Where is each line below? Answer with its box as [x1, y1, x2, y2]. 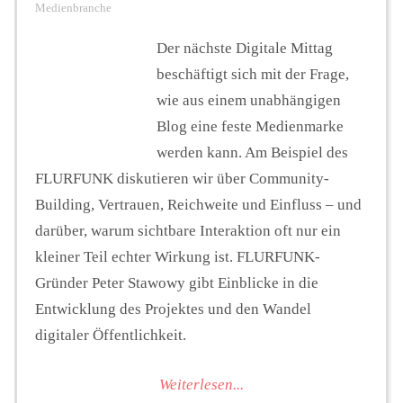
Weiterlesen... [159, 375, 244, 393]
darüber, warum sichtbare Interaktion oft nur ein [35, 222, 341, 240]
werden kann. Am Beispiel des [157, 144, 348, 162]
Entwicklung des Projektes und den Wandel [35, 300, 311, 318]
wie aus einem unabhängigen [157, 92, 341, 110]
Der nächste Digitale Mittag [157, 40, 333, 58]
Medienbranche [35, 2, 112, 15]
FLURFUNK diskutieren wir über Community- [35, 170, 329, 188]
